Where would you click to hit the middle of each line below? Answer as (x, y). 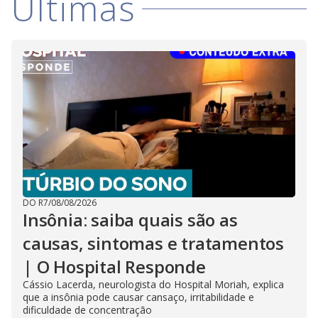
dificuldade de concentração (87, 310)
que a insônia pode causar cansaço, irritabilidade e (138, 297)
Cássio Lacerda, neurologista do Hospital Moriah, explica (153, 284)
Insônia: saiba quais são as (130, 220)
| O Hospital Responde (114, 267)
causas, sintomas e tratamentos (153, 243)
